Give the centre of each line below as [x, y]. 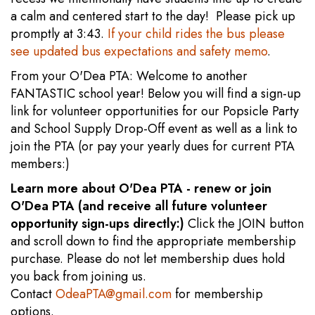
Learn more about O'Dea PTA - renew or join [141, 188]
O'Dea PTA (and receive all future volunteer [139, 206]
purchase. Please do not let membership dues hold [148, 259]
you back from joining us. [78, 276]
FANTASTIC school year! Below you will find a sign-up [156, 94]
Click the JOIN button [246, 224]
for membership [217, 294]
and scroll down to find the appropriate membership [153, 241]
